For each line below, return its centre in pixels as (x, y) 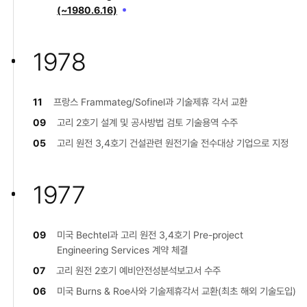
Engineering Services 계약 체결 (122, 249)
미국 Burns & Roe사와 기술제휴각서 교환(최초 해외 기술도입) (176, 291)
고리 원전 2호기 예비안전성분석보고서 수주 (138, 270)
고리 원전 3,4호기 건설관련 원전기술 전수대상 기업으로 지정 (173, 143)
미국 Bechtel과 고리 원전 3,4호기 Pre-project (150, 234)
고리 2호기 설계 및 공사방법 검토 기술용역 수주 (147, 122)
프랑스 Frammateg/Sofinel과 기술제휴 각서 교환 (150, 101)
